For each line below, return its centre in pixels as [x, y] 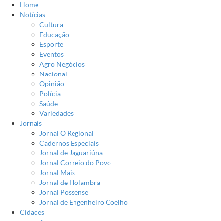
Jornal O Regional [67, 133]
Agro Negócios [62, 64]
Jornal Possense [64, 192]
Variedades [56, 113]
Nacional [53, 74]
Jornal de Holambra [70, 182]
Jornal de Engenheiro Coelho [84, 202]
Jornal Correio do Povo [75, 163]
